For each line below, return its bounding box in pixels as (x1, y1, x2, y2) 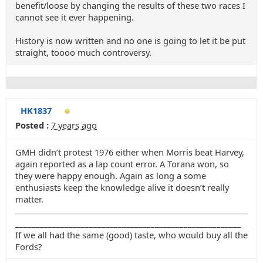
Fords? (15, 241, 42, 252)
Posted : (15, 119, 49, 131)
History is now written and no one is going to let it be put (15, 35, 245, 46)
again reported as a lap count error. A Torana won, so (15, 158, 229, 170)
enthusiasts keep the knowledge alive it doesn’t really (15, 181, 229, 193)
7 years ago (51, 119, 97, 131)
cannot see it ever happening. (15, 11, 134, 23)
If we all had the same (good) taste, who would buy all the (15, 229, 248, 241)
